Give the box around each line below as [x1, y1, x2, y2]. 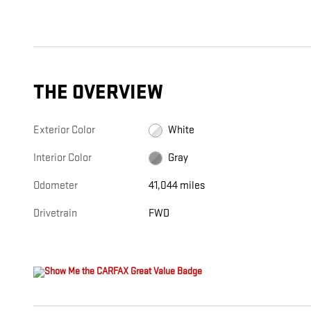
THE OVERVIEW [33, 81, 163, 106]
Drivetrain [33, 207, 77, 221]
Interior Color [33, 151, 92, 165]
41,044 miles [149, 179, 205, 193]
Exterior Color [33, 124, 95, 137]
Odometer [33, 179, 78, 193]
